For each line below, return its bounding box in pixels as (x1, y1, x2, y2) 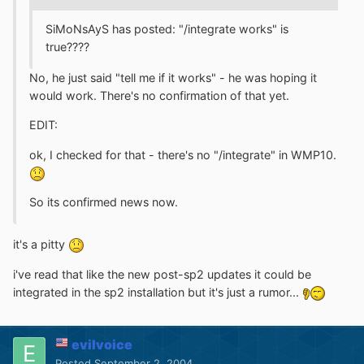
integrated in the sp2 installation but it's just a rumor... (13, 284, 302, 299)
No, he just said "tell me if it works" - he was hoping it (29, 70, 317, 84)
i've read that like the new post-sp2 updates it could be (13, 266, 311, 281)
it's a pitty (13, 237, 68, 252)
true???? (45, 39, 89, 54)
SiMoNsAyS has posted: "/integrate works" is (45, 21, 288, 36)
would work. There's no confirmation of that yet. (29, 88, 289, 102)
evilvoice (71, 336, 132, 353)
